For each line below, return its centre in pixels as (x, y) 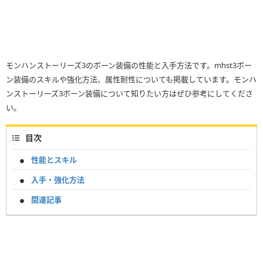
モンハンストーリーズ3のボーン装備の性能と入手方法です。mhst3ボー (129, 65)
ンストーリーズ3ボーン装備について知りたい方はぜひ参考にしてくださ (129, 94)
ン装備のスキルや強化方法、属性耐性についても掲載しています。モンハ (131, 80)
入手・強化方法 (58, 180)
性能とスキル (54, 160)
